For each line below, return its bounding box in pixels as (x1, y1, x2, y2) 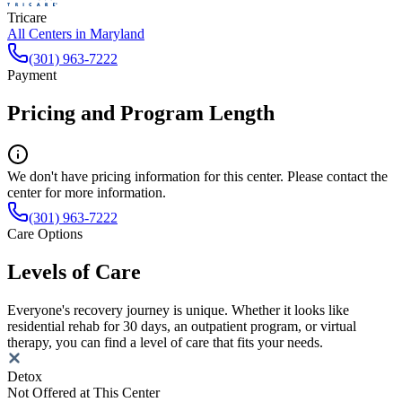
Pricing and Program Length (7, 100, 275, 125)
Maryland (90, 26, 144, 42)
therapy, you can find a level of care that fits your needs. (7, 334, 323, 350)
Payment (7, 67, 57, 83)
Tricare (7, 10, 47, 26)
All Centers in (7, 26, 90, 42)
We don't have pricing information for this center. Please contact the (7, 168, 388, 184)
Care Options (7, 225, 83, 241)
